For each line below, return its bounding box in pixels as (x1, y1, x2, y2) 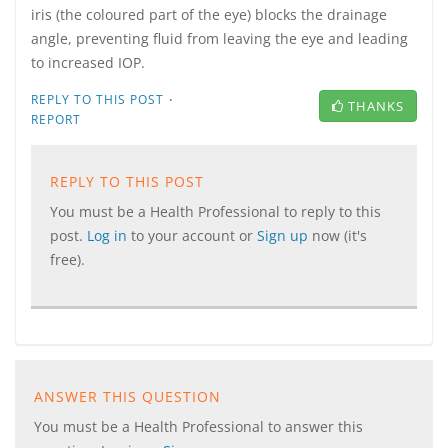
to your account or (131, 226, 257, 245)
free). (50, 250, 85, 269)
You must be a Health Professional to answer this (34, 417, 363, 436)
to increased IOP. (31, 53, 145, 72)
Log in (87, 226, 131, 245)
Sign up (257, 226, 312, 245)
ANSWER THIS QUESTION (34, 387, 221, 406)
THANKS (348, 97, 404, 115)
